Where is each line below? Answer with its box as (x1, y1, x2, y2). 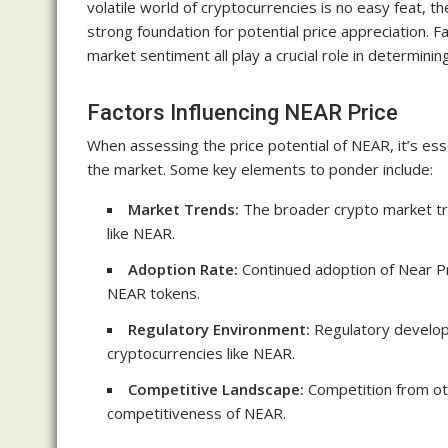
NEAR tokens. (107, 283, 200, 304)
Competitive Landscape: (128, 379, 304, 400)
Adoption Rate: (128, 259, 238, 280)
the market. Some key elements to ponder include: (87, 159, 433, 180)
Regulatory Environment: (128, 319, 310, 340)
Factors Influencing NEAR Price (87, 100, 398, 126)
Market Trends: (128, 199, 239, 220)
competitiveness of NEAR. (107, 403, 286, 424)
